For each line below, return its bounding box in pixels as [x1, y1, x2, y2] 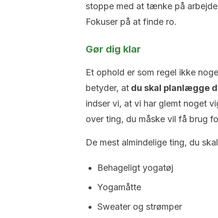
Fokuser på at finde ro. [86, 17, 177, 27]
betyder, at [86, 83, 129, 93]
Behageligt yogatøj [97, 163, 173, 173]
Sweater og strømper [97, 201, 182, 212]
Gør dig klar [86, 43, 141, 55]
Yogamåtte [97, 182, 141, 192]
